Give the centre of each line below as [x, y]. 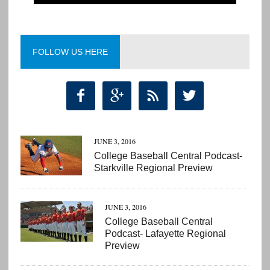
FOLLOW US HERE [70, 52]
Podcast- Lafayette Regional [165, 233]
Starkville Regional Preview [153, 168]
